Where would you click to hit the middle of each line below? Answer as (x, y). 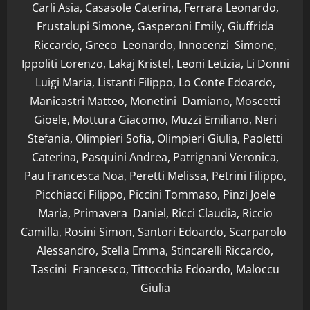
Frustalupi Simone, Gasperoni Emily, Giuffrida (155, 26)
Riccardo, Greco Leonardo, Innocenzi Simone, (155, 45)
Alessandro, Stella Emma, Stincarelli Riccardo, (155, 250)
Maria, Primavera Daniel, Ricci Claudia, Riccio (155, 213)
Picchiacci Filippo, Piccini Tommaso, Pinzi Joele (155, 194)
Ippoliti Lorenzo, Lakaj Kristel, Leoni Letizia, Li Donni (155, 63)
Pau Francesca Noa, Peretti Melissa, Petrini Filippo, (155, 175)
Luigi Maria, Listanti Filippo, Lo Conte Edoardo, (155, 82)
